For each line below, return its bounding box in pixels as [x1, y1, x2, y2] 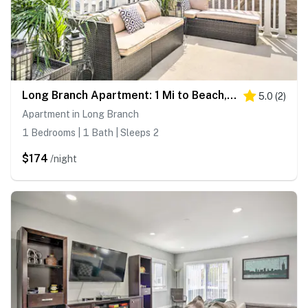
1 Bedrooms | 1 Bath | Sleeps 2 [22, 127, 159, 139]
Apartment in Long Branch [22, 109, 139, 120]
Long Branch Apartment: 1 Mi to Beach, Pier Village [227, 89, 236, 102]
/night [50, 153, 77, 165]
